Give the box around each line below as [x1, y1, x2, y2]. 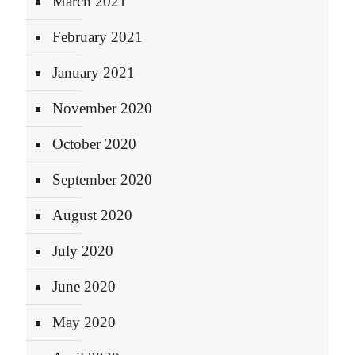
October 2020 [52, 136, 136, 152]
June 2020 [52, 278, 116, 295]
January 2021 [52, 64, 135, 81]
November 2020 [52, 100, 152, 116]
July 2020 [52, 242, 113, 259]
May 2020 [52, 314, 116, 330]
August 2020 [52, 207, 132, 223]
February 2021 [52, 29, 143, 45]
